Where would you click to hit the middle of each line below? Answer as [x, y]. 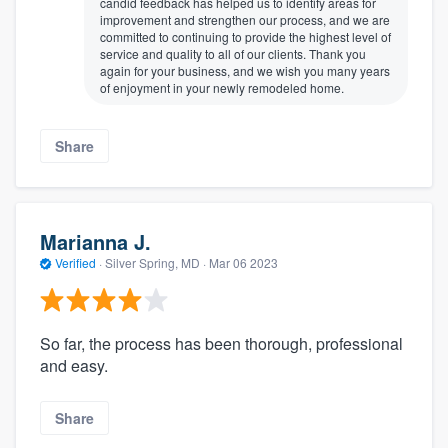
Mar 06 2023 [243, 263]
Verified [75, 263]
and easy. [74, 365]
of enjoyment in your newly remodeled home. [222, 87]
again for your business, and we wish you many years [245, 70]
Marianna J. [95, 242]
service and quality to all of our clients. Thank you [233, 53]
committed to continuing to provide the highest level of [245, 36]
